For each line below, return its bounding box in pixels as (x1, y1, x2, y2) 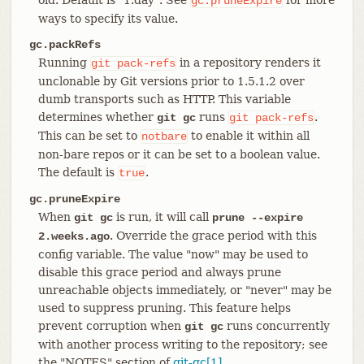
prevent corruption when (37, 318, 184, 332)
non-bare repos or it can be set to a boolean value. (37, 147, 320, 161)
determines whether (37, 110, 157, 123)
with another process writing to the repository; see (37, 337, 327, 351)
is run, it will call (112, 210, 212, 223)
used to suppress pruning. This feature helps (37, 301, 291, 314)
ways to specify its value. (37, 11, 178, 25)
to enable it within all (187, 128, 310, 142)
